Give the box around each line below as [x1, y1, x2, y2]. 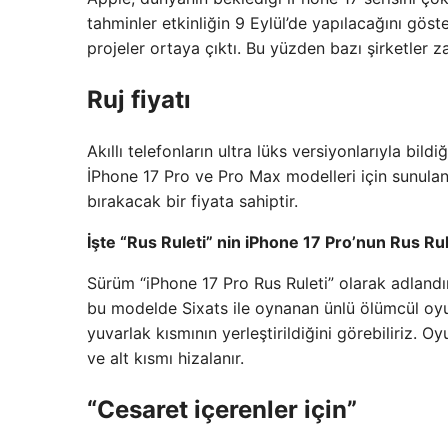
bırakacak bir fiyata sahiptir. [87, 190, 298, 211]
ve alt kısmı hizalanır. [87, 347, 244, 368]
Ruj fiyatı [87, 85, 191, 115]
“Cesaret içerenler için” [87, 394, 357, 424]
